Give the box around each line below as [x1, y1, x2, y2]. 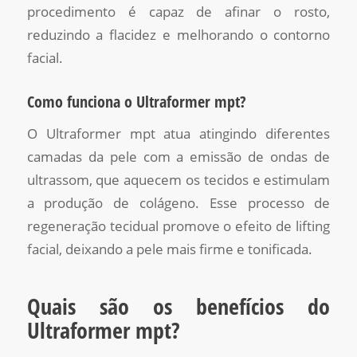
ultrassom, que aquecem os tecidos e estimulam [26, 171, 331, 190]
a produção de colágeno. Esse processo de [26, 194, 331, 213]
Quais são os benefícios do [26, 291, 331, 322]
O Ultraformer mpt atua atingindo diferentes [26, 124, 331, 143]
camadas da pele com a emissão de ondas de [26, 147, 331, 167]
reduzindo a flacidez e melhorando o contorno [26, 25, 331, 44]
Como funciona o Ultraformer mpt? [26, 90, 246, 112]
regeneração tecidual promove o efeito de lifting [26, 217, 331, 236]
